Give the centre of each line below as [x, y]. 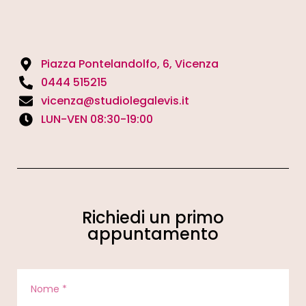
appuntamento [153, 234]
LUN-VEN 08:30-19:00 [97, 120]
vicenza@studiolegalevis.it [115, 101]
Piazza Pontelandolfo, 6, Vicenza [130, 64]
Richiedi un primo [153, 218]
